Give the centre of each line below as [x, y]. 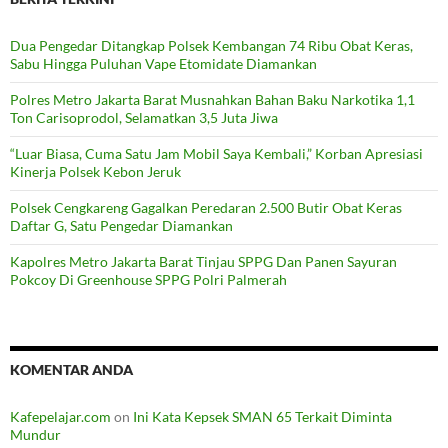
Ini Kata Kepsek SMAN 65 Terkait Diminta [262, 416]
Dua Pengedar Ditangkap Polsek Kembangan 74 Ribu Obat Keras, [211, 45]
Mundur [35, 434]
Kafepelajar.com [60, 416]
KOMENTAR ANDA [71, 369]
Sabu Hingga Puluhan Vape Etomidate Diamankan [163, 63]
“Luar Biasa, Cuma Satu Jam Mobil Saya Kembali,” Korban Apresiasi [216, 153]
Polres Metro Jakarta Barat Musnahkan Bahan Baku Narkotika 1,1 [212, 99]
